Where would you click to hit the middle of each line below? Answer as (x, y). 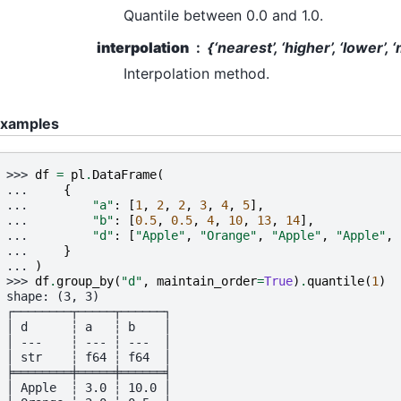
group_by (85, 282)
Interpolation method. (196, 73)
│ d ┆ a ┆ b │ (89, 327)
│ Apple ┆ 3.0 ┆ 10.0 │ (89, 388)
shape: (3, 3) (53, 297)
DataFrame (124, 175)
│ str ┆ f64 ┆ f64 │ (89, 358)
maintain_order (207, 282)
